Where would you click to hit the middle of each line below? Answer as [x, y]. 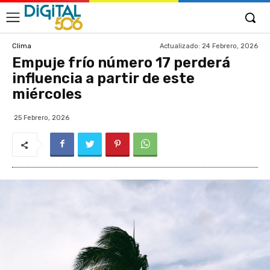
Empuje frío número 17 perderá [121, 63]
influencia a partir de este [103, 78]
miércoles [47, 94]
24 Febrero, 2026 [230, 46]
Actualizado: [180, 46]
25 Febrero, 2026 [42, 118]
